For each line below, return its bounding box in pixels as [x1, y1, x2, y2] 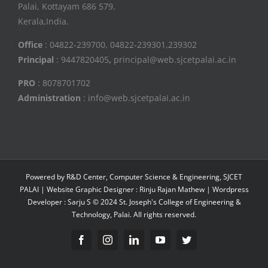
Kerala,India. [18, 15, 69, 27]
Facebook [86, 234, 123, 245]
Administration [18, 92, 81, 104]
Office [18, 39, 42, 50]
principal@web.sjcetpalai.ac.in [114, 54, 236, 65]
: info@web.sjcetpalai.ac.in [81, 92, 190, 104]
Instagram [112, 234, 149, 245]
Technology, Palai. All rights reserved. [72, 209, 196, 220]
